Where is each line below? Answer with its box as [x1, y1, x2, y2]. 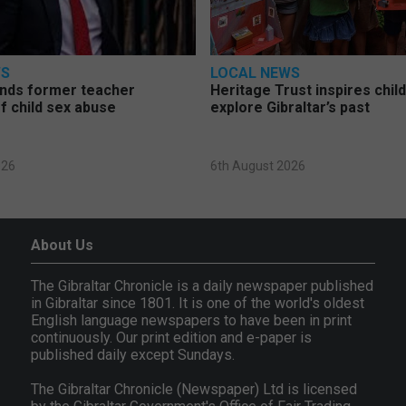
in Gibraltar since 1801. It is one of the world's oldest [31, 295, 365, 313]
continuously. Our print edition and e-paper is [31, 329, 313, 347]
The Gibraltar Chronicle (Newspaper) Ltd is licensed [31, 381, 358, 399]
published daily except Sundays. [31, 346, 236, 364]
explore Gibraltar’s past [210, 99, 371, 117]
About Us [31, 237, 94, 255]
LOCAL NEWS [210, 64, 301, 82]
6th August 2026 [210, 159, 306, 174]
